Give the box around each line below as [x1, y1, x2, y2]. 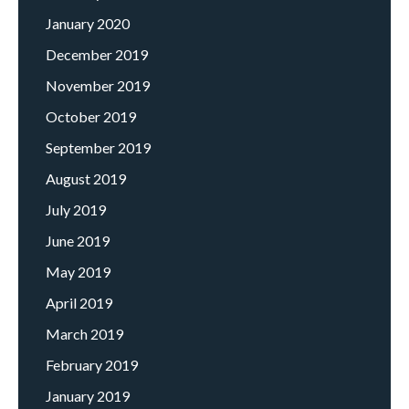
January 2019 [46, 387, 130, 405]
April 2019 [46, 294, 112, 312]
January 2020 [46, 15, 130, 33]
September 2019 [46, 139, 151, 157]
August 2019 [46, 170, 126, 188]
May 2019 [46, 263, 110, 281]
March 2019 [46, 325, 123, 343]
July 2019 [46, 201, 106, 219]
